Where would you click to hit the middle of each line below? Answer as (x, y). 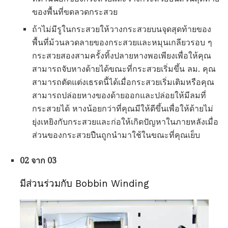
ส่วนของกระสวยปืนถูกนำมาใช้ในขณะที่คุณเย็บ (116, 135)
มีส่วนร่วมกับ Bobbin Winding (84, 183)
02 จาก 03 (38, 161)
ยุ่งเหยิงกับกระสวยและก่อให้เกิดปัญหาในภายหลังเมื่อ (125, 122)
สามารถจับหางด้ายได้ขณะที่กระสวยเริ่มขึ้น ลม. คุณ (124, 69)
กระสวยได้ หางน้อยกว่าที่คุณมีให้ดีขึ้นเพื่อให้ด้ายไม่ (123, 109)
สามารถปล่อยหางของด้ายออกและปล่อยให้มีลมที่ (119, 96)
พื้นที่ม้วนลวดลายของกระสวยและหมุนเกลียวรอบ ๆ (122, 43)
